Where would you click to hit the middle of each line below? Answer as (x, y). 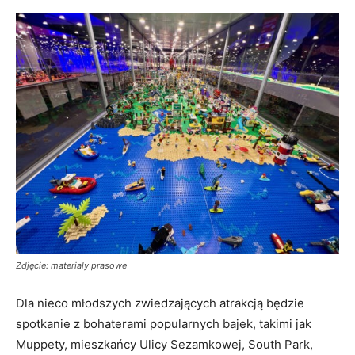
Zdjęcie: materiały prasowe (71, 266)
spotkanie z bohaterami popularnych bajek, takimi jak (164, 324)
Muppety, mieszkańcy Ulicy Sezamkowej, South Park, (164, 345)
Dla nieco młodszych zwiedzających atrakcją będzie (160, 303)
